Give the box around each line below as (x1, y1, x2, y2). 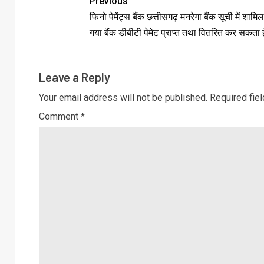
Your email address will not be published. (39, 92, 207, 104)
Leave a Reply (39, 70, 110, 85)
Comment (39, 111, 81, 123)
